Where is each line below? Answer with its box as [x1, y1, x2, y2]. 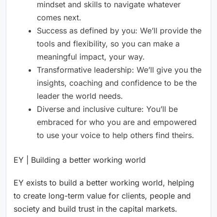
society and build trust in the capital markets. [14, 203, 177, 214]
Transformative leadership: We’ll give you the [37, 64, 201, 75]
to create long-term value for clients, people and [14, 190, 191, 201]
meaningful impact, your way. [37, 51, 145, 62]
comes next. [37, 12, 81, 22]
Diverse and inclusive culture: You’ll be [37, 104, 178, 114]
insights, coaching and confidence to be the [37, 77, 197, 88]
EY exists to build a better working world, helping [14, 177, 194, 187]
